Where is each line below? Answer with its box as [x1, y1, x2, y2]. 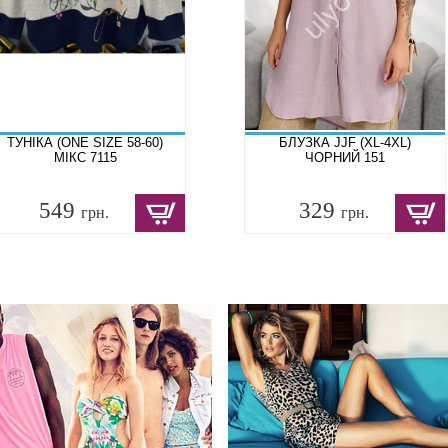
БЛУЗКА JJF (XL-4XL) [279, 135, 411, 151]
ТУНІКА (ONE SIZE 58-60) [7, 135, 163, 151]
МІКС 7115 [53, 150, 117, 166]
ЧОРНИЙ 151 [305, 150, 385, 166]
